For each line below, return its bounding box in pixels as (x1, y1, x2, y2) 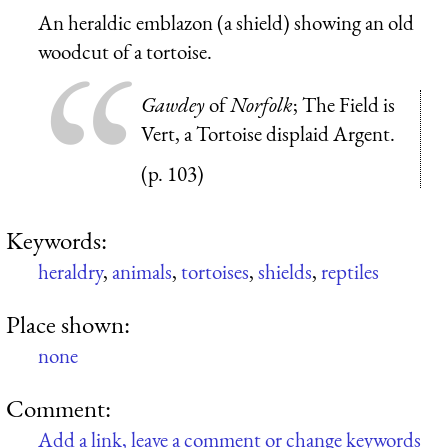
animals (112, 257, 172, 285)
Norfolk (230, 90, 293, 118)
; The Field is (293, 90, 395, 118)
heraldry (38, 257, 103, 285)
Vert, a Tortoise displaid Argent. (141, 119, 395, 147)
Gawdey (141, 90, 205, 118)
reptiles (321, 257, 379, 285)
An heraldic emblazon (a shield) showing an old (38, 8, 414, 36)
